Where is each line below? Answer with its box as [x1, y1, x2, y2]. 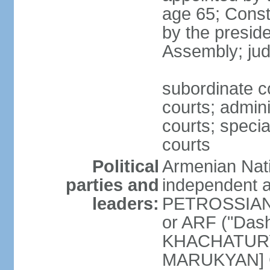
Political [92, 157, 159, 176]
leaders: [92, 194, 159, 213]
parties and [65, 175, 159, 195]
